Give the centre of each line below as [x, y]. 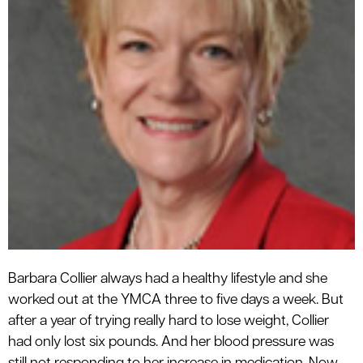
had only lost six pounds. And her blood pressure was [171, 342]
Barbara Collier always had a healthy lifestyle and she [168, 279]
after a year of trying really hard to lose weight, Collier [169, 321]
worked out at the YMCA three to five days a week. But [176, 300]
